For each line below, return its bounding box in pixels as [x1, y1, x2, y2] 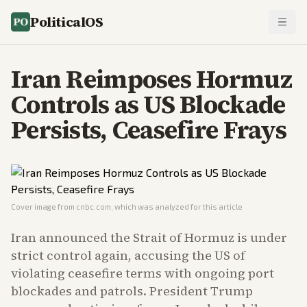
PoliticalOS [30, 12, 103, 32]
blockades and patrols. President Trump [11, 282, 253, 299]
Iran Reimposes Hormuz [11, 62, 292, 96]
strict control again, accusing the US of [11, 247, 245, 264]
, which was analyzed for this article [111, 202, 243, 211]
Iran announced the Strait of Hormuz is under [11, 229, 287, 246]
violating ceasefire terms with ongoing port [11, 265, 274, 282]
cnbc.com [76, 202, 111, 211]
